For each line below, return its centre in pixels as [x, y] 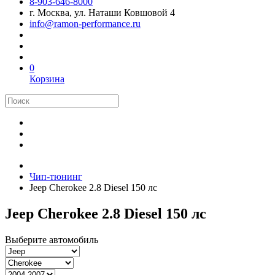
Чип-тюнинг [56, 176]
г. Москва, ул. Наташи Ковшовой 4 [102, 13]
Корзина [47, 79]
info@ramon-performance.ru [85, 24]
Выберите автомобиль [52, 239]
